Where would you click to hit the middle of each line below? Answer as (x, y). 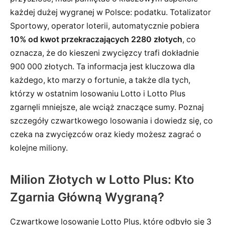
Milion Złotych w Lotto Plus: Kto (102, 179)
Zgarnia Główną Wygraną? (87, 197)
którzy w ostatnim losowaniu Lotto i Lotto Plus (98, 93)
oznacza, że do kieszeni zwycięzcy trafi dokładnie (104, 53)
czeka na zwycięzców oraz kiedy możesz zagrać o (106, 134)
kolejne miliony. (39, 148)
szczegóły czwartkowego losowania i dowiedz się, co (111, 121)
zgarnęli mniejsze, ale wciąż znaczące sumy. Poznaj (107, 107)
